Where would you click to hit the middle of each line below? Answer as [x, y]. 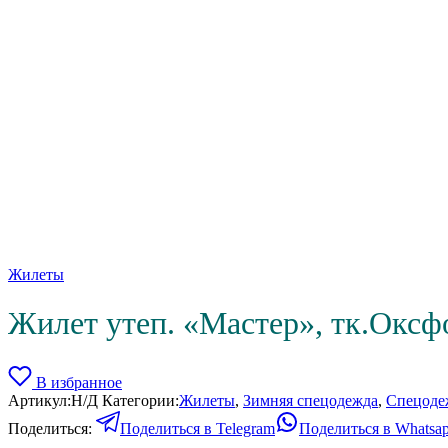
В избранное [79, 382]
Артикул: [39, 400]
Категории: [140, 400]
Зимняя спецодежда [310, 400]
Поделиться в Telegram [197, 428]
